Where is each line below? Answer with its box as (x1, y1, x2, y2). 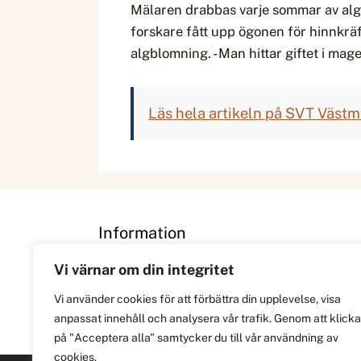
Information (98, 223, 186, 243)
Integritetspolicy (98, 299, 206, 316)
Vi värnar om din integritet (54, 261, 234, 278)
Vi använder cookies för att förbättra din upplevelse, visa (54, 293, 341, 305)
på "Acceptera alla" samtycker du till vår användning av (54, 331, 338, 344)
